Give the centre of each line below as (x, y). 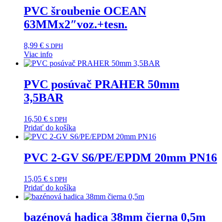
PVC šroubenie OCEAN (85, 11)
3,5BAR (44, 97)
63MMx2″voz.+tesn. (76, 25)
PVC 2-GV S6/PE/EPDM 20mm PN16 (120, 157)
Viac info (38, 54)
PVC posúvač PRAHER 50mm (102, 84)
